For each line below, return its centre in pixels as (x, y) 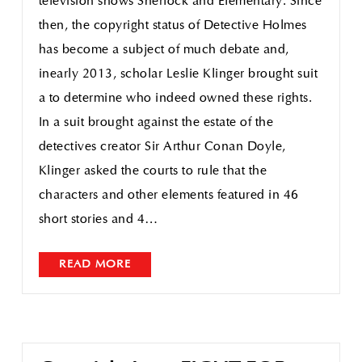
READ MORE (95, 264)
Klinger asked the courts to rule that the (153, 171)
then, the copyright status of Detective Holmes (173, 25)
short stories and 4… (98, 219)
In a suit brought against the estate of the (156, 122)
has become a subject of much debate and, (164, 50)
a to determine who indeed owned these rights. (175, 98)
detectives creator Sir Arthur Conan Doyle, (162, 147)
